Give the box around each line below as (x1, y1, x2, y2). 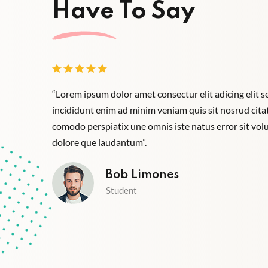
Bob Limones (106, 169, 179, 182)
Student (106, 185, 137, 196)
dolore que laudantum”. (52, 136, 147, 148)
